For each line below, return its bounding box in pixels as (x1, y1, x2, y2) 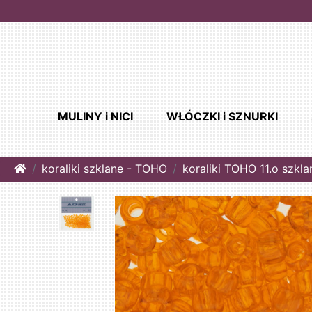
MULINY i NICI (57, 109, 133, 124)
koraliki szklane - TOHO (42, 162, 167, 176)
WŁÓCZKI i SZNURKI (166, 109, 278, 124)
